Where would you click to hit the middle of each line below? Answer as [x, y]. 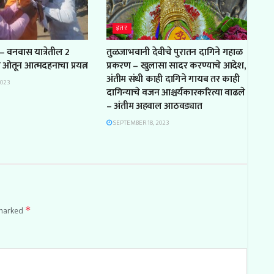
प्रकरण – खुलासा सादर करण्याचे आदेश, [176, 65]
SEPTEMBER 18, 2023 [140, 123]
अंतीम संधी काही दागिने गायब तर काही [173, 79]
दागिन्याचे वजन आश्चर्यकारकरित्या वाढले [176, 92]
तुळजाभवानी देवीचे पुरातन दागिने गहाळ [174, 52]
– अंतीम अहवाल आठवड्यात [154, 106]
